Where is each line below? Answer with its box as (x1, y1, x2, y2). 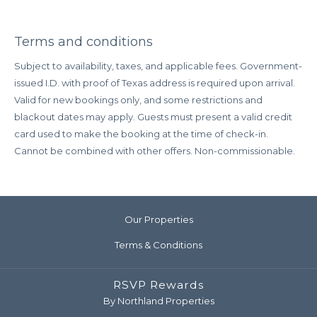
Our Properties (124, 214, 193, 226)
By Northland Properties (103, 295, 214, 306)
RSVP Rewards (113, 278, 204, 292)
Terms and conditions (14, 34, 153, 50)
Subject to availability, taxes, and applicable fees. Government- (14, 60, 302, 72)
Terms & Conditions (115, 238, 202, 250)
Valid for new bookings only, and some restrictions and (14, 94, 263, 106)
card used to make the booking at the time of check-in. (14, 128, 268, 140)
